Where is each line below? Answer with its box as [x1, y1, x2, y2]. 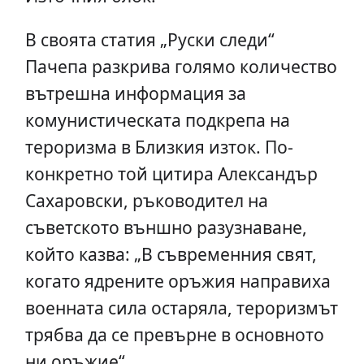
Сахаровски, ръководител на [24, 188, 268, 213]
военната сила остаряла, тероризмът [24, 296, 338, 320]
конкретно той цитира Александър [24, 162, 318, 186]
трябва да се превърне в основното [24, 323, 324, 347]
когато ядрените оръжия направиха [24, 269, 331, 293]
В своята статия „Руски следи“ [24, 28, 275, 52]
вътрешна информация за [24, 81, 246, 106]
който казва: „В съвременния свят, [24, 242, 317, 266]
